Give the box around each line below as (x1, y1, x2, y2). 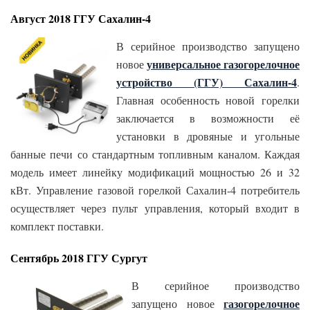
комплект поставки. (10, 219, 104, 234)
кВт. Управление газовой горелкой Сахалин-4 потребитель (10, 183, 300, 198)
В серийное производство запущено (116, 39, 300, 54)
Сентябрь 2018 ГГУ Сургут (10, 250, 147, 266)
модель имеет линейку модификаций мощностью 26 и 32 (10, 165, 300, 180)
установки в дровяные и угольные (116, 129, 300, 144)
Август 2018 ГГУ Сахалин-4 (10, 10, 151, 27)
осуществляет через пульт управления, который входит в (10, 201, 300, 216)
